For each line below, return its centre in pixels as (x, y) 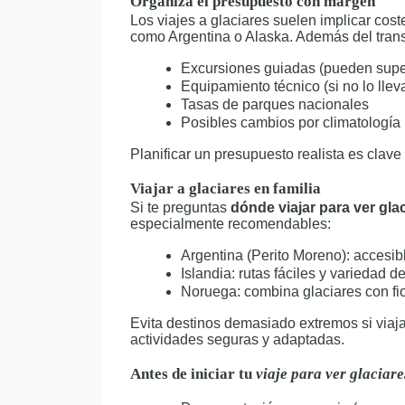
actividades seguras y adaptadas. (237, 339)
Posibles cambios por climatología (291, 122)
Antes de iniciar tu (193, 374)
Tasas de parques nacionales (275, 104)
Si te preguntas (180, 207)
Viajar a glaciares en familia (226, 188)
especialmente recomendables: (231, 224)
